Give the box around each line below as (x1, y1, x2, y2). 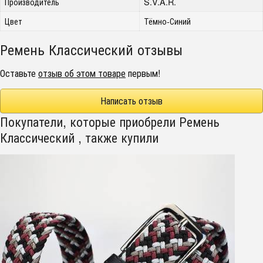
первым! (126, 66, 160, 80)
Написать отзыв (100, 94, 163, 107)
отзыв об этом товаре (38, 66, 126, 80)
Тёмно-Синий (144, 15, 191, 27)
